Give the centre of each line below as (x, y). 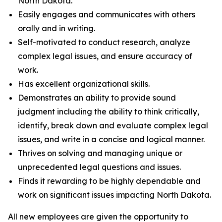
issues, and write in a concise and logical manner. (112, 139)
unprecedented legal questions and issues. (100, 167)
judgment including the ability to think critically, (109, 111)
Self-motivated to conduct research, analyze (104, 42)
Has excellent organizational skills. (84, 84)
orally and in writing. (57, 28)
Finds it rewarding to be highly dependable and (109, 181)
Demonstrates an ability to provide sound (97, 98)
